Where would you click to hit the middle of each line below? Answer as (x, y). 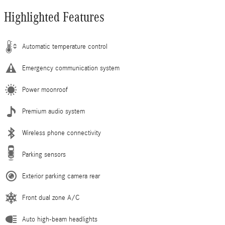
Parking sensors (44, 155)
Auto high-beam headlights (60, 220)
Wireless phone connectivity (62, 133)
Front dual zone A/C (51, 198)
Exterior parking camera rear (61, 177)
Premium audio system (53, 112)
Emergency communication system (71, 69)
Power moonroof (45, 90)
